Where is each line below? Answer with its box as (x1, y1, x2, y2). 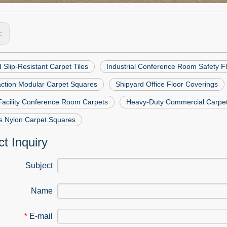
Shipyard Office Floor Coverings (116, 80, 218, 88)
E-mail (29, 212, 53, 220)
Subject (25, 161, 53, 170)
